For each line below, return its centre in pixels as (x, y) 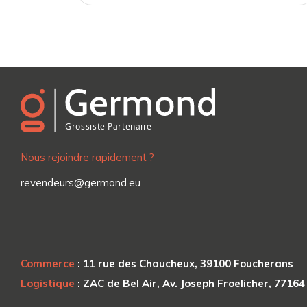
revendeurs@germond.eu (81, 183)
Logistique (48, 284)
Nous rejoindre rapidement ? (87, 158)
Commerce (48, 264)
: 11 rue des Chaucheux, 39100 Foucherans (184, 264)
